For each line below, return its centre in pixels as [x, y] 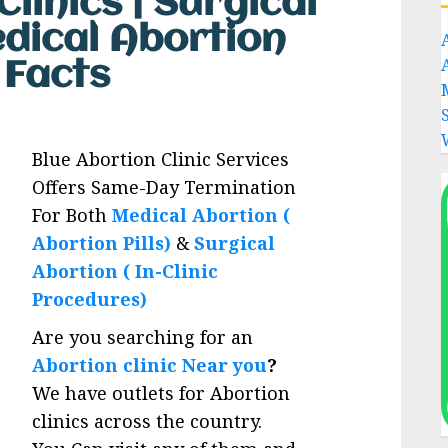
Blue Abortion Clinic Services [161, 159]
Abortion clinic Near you [150, 365]
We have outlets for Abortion [161, 393]
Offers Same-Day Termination [164, 187]
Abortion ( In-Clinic [125, 271]
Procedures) [90, 299]
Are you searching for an [143, 337]
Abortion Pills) [102, 243]
